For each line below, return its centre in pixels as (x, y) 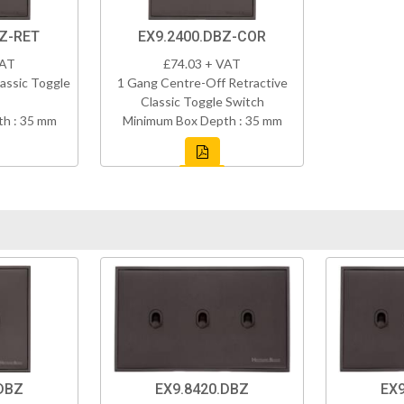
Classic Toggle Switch (202, 102)
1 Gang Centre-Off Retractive (202, 83)
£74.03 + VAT (202, 64)
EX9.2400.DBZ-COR (202, 37)
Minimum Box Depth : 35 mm (202, 121)
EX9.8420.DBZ (202, 390)
